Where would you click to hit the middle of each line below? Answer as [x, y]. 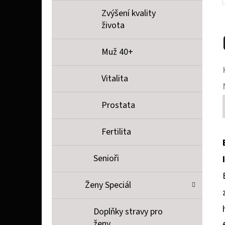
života [113, 26]
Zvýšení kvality [129, 14]
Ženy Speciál [108, 185]
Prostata [118, 105]
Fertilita [116, 132]
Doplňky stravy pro [128, 212]
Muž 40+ [117, 52]
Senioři [106, 159]
